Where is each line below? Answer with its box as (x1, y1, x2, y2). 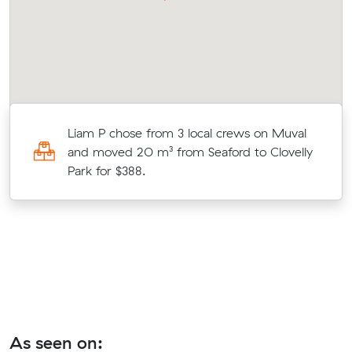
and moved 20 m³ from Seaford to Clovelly (67, 143, 313, 159)
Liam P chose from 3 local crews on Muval (67, 124, 306, 141)
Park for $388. (67, 162, 145, 178)
